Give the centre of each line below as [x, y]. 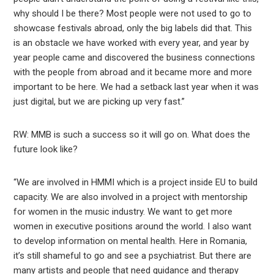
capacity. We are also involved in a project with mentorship [131, 197]
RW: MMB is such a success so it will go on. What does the [132, 135]
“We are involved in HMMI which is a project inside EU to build [136, 183]
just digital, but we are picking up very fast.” [99, 102]
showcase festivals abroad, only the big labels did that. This [133, 28]
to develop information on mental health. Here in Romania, [131, 241]
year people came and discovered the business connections [135, 58]
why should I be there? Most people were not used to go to [133, 14]
